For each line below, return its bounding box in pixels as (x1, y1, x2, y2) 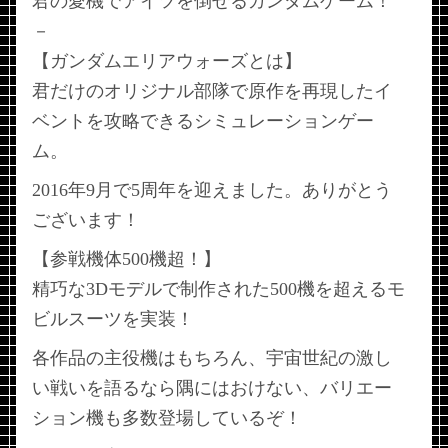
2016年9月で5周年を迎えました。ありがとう (32, 179, 392, 200)
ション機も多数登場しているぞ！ (32, 407, 302, 428)
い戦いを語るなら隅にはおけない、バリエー (32, 377, 392, 398)
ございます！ (32, 209, 140, 230)
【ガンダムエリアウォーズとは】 (32, 50, 302, 71)
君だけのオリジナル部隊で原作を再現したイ (32, 80, 392, 101)
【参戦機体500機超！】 (32, 248, 221, 269)
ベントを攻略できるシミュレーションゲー (32, 110, 374, 131)
